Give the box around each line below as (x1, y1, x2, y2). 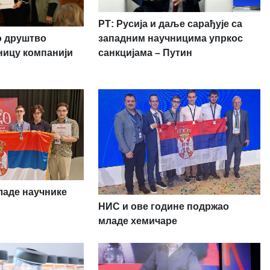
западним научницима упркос (98, 33, 243, 43)
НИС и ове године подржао (98, 201, 229, 212)
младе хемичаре (98, 215, 177, 226)
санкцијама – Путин (98, 47, 192, 58)
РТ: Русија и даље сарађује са (98, 18, 242, 29)
